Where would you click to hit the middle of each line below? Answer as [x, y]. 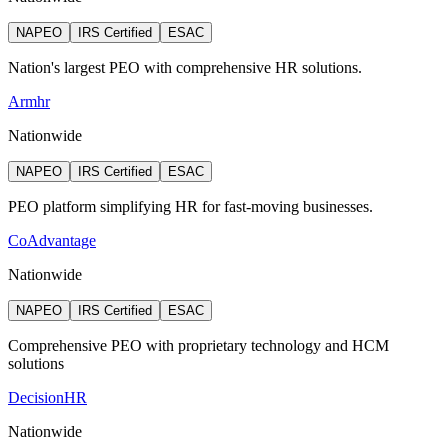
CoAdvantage [52, 240]
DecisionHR [47, 397]
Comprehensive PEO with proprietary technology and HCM [198, 345]
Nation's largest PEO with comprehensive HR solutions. [185, 67]
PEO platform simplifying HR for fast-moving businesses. [190, 206]
